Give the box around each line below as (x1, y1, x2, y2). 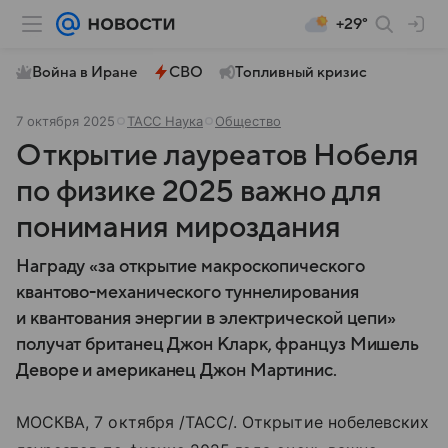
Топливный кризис (235, 64, 367, 80)
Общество (215, 113, 281, 129)
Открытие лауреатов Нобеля (16, 139, 420, 172)
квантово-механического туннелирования (16, 283, 359, 302)
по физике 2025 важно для (16, 175, 382, 208)
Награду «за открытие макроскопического (16, 257, 365, 276)
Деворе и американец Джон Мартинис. (16, 361, 337, 380)
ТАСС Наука (127, 113, 203, 129)
